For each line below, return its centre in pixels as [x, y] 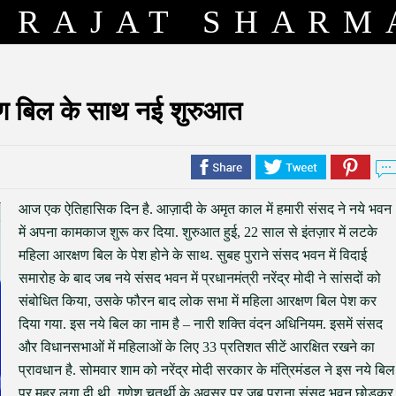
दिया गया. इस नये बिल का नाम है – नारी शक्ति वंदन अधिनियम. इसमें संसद [201, 324]
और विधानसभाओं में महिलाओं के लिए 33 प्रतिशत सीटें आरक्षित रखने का [197, 347]
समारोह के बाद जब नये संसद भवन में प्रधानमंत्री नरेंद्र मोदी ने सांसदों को [200, 278]
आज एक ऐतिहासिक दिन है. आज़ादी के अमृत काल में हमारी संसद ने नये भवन [205, 209]
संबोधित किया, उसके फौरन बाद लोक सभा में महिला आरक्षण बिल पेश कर [198, 301]
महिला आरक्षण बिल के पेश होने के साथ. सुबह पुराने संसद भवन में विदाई [193, 255]
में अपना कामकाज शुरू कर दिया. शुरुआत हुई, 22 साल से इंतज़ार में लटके [198, 232]
